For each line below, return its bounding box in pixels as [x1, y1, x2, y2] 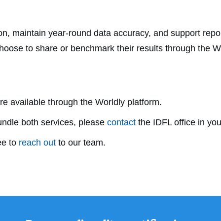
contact [107, 117, 136, 128]
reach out [19, 138, 56, 148]
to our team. [56, 138, 106, 148]
